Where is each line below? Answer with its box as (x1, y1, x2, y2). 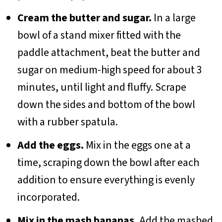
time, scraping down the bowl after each (17, 154, 199, 170)
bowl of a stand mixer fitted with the (17, 27, 181, 43)
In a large (151, 9, 196, 26)
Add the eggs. (17, 137, 84, 153)
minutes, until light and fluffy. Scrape (17, 79, 186, 95)
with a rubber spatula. (17, 113, 118, 130)
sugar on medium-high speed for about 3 (17, 61, 202, 78)
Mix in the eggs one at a (83, 137, 191, 153)
